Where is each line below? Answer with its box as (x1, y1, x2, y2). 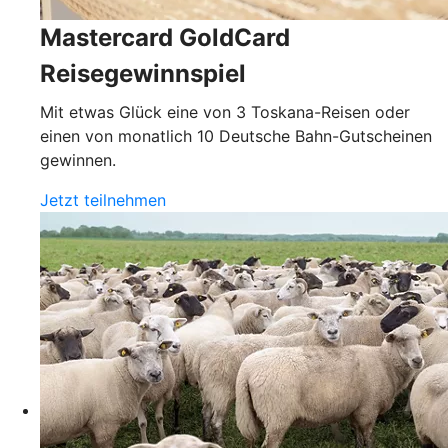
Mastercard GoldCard (40, 22, 290, 52)
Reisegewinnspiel (40, 58, 246, 88)
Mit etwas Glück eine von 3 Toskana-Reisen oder (40, 101, 410, 122)
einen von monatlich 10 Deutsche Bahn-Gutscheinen (40, 125, 432, 146)
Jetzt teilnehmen (40, 189, 166, 210)
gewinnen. (40, 149, 116, 170)
